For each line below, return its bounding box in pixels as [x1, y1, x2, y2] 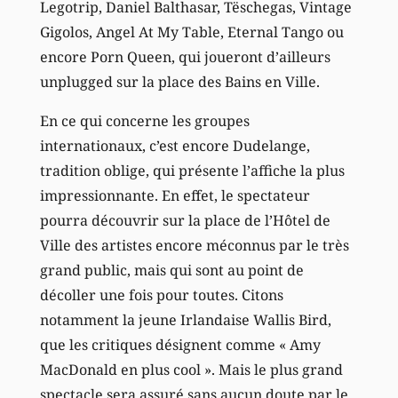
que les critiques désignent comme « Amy [39, 334, 321, 354]
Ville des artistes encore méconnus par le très [39, 235, 349, 255]
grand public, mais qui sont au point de [39, 259, 304, 280]
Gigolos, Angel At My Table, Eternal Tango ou [39, 21, 344, 42]
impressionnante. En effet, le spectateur [39, 185, 310, 205]
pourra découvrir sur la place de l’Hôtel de [39, 210, 330, 230]
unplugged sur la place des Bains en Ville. [39, 71, 320, 92]
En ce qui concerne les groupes [39, 110, 250, 131]
